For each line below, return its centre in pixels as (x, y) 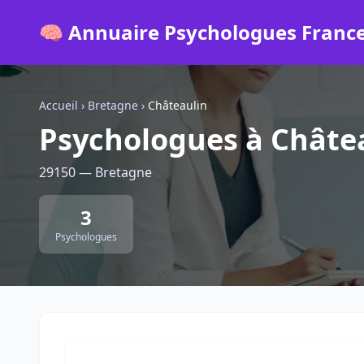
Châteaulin (178, 105)
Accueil (58, 105)
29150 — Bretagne (95, 172)
